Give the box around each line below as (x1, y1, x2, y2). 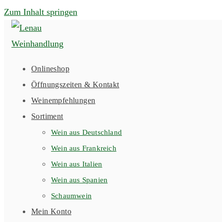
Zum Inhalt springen (4, 7, 77, 17)
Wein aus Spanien (51, 176, 108, 184)
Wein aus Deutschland (51, 128, 122, 136)
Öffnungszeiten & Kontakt (31, 80, 119, 89)
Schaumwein (51, 192, 92, 200)
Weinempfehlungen (31, 96, 96, 105)
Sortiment (31, 112, 63, 120)
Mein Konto (31, 207, 71, 216)
